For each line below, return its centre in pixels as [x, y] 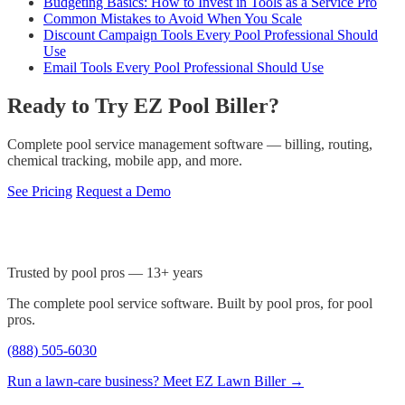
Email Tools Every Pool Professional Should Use [184, 67]
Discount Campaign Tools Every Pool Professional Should [211, 34]
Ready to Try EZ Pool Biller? [143, 105]
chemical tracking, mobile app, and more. [125, 160]
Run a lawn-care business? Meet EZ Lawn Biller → [155, 381]
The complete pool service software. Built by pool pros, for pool [190, 303]
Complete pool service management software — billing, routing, [190, 144]
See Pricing [40, 191]
